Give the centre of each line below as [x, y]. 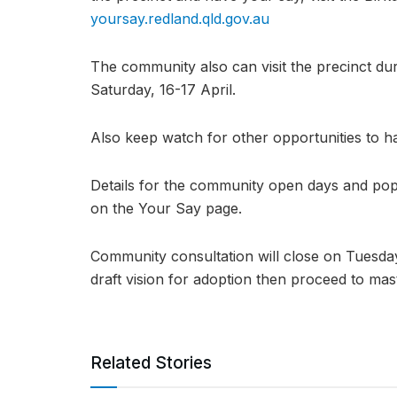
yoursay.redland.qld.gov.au [180, 19]
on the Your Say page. [166, 209]
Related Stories [151, 363]
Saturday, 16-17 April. [163, 90]
